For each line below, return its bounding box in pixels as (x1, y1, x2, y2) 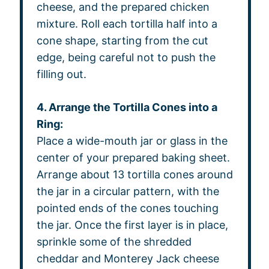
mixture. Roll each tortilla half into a (36, 17, 217, 30)
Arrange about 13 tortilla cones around (36, 168, 233, 181)
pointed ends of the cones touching (36, 201, 219, 214)
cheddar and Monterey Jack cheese (36, 252, 219, 265)
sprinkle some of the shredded (36, 235, 192, 248)
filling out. (36, 67, 86, 80)
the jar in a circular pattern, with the (36, 184, 219, 198)
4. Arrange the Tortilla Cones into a (36, 100, 217, 113)
